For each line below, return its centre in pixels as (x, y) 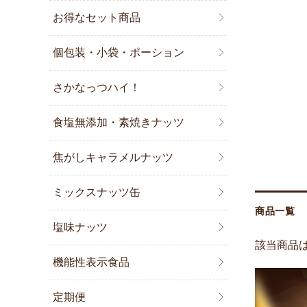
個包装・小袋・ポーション (119, 53)
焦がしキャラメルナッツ (113, 158)
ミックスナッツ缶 (97, 193)
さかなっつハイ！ (97, 88)
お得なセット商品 (97, 18)
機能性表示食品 (91, 262)
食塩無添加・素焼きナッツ (119, 123)
